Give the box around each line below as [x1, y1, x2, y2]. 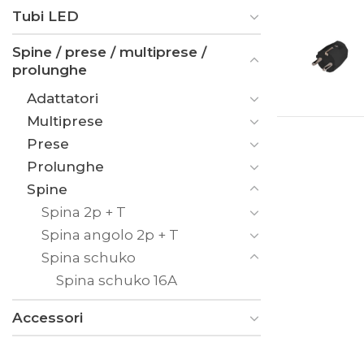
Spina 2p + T [41, 203, 126, 220]
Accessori [12, 309, 83, 326]
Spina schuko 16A [56, 271, 177, 288]
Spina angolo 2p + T [41, 226, 179, 243]
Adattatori [27, 89, 98, 106]
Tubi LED [12, 7, 79, 24]
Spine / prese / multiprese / [12, 43, 206, 60]
